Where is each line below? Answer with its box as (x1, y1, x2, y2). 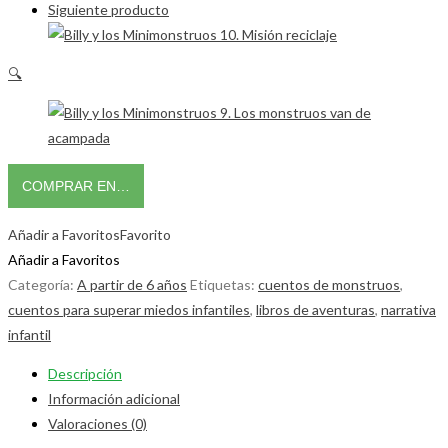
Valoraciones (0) (48, 414, 147, 432)
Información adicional (48, 389, 180, 407)
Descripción (48, 364, 122, 382)
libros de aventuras (256, 300, 375, 318)
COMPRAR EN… (22, 177, 130, 194)
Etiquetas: (190, 275, 258, 293)
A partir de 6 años (77, 275, 187, 293)
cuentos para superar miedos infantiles (8, 300, 250, 318)
